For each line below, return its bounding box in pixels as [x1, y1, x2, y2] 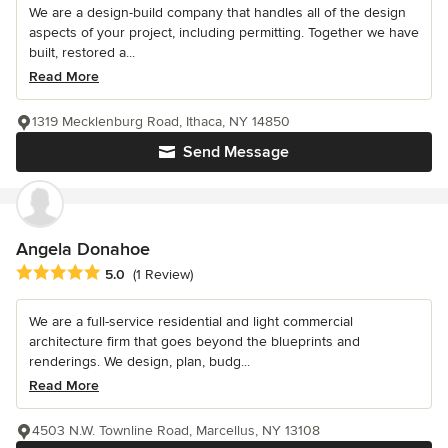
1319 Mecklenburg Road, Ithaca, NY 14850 [32, 113, 290, 131]
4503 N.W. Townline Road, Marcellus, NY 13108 [32, 421, 320, 439]
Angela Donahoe [16, 238, 150, 261]
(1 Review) [133, 265, 193, 283]
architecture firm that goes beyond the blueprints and [29, 332, 360, 350]
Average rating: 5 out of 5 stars [15, 262, 229, 283]
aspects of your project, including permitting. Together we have [29, 24, 419, 42]
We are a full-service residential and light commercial [29, 312, 353, 330]
